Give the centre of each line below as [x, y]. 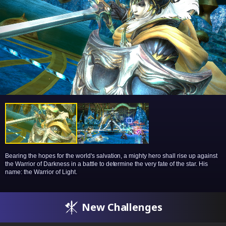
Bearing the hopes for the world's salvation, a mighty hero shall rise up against [111, 156]
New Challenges [122, 207]
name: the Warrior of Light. [41, 172]
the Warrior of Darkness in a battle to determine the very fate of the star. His [107, 164]
